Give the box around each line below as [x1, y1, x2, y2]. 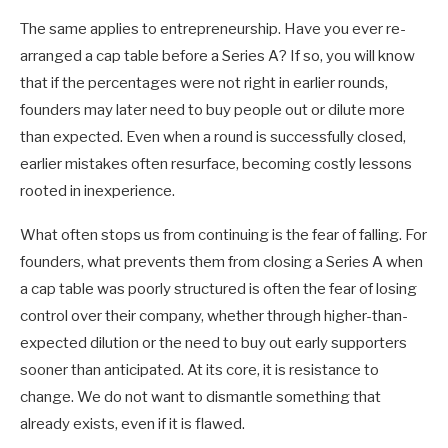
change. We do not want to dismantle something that [20, 387, 381, 406]
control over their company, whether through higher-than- [20, 306, 408, 325]
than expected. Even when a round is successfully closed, [20, 127, 406, 146]
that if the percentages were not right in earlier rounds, [20, 73, 388, 92]
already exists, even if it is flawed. [20, 414, 245, 433]
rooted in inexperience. [20, 181, 175, 200]
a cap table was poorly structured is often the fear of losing [20, 279, 417, 298]
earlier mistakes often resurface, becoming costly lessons [20, 154, 412, 173]
